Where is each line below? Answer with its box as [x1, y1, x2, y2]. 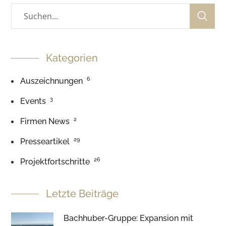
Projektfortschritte [20, 157, 90, 166]
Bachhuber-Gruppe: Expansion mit [64, 213, 194, 223]
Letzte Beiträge [46, 188, 119, 200]
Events [20, 96, 46, 106]
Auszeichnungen [20, 76, 83, 86]
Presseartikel [20, 137, 70, 146]
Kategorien [46, 52, 98, 64]
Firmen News [20, 117, 70, 126]
